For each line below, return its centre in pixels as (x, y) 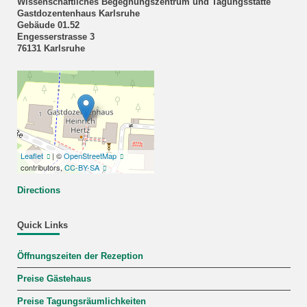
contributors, (42, 167)
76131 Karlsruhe (51, 48)
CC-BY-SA (82, 167)
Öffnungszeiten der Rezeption (80, 257)
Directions (38, 190)
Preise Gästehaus (54, 279)
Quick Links (42, 225)
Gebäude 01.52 (48, 25)
